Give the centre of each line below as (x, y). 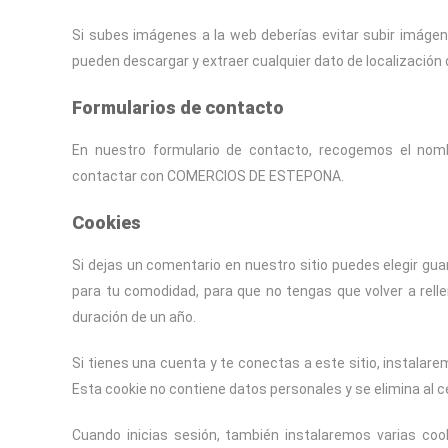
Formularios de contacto (178, 107)
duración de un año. (134, 317)
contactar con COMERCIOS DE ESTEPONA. (208, 176)
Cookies (106, 222)
